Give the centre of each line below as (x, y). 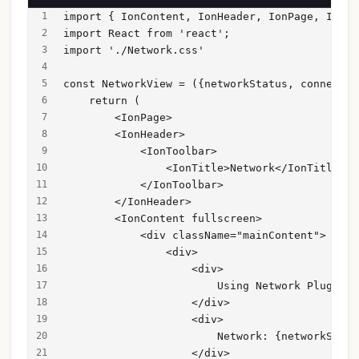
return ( (102, 101)
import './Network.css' (134, 50)
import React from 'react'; (147, 34)
